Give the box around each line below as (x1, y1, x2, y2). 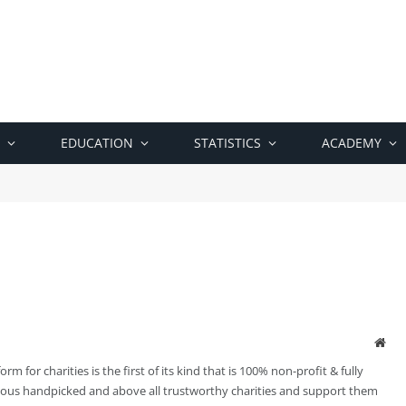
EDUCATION (61, 134, 133, 151)
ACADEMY (322, 134, 382, 151)
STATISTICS (194, 134, 261, 151)
